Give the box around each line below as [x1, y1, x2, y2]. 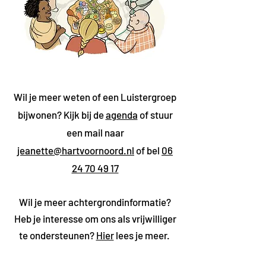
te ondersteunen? [18, 229, 96, 241]
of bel [134, 144, 161, 156]
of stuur [137, 109, 173, 121]
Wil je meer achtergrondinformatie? [19, 196, 171, 208]
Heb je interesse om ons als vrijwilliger [14, 213, 176, 224]
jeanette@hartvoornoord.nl [17, 144, 134, 156]
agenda [105, 109, 138, 121]
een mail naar [66, 126, 124, 138]
